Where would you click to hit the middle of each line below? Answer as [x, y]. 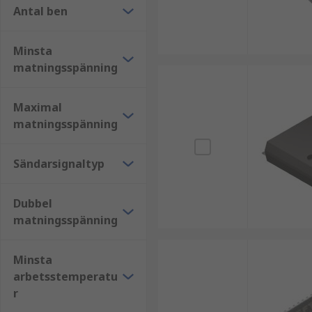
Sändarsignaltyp [59, 164]
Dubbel [33, 203]
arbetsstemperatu [65, 276]
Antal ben [40, 11]
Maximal [38, 107]
